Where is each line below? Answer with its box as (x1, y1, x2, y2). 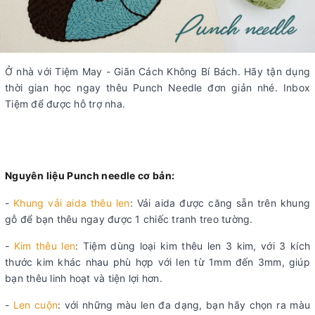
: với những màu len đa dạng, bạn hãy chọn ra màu (58, 299, 311, 311)
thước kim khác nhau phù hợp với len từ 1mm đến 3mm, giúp (5, 256, 310, 269)
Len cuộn (13, 299, 58, 311)
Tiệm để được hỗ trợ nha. (5, 98, 125, 110)
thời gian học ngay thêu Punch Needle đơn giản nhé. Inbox (5, 82, 310, 94)
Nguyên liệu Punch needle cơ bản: (5, 169, 175, 182)
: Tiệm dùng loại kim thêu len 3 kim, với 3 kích (75, 240, 311, 252)
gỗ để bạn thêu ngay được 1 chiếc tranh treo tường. (5, 213, 253, 226)
